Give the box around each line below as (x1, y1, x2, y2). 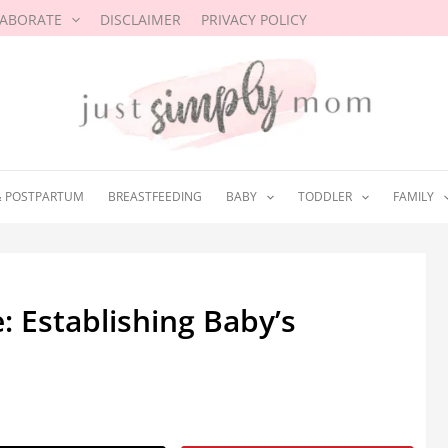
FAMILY (393, 188, 435, 206)
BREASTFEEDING (107, 188, 202, 206)
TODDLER (298, 188, 352, 206)
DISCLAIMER (100, 10, 182, 29)
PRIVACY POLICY (201, 10, 308, 29)
